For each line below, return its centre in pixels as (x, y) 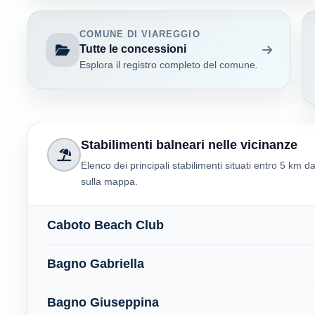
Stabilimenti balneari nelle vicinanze (189, 145)
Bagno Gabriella (95, 263)
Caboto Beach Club (105, 225)
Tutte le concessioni (133, 48)
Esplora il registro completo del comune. (168, 65)
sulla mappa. (109, 181)
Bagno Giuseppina (103, 302)
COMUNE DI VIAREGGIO (140, 34)
